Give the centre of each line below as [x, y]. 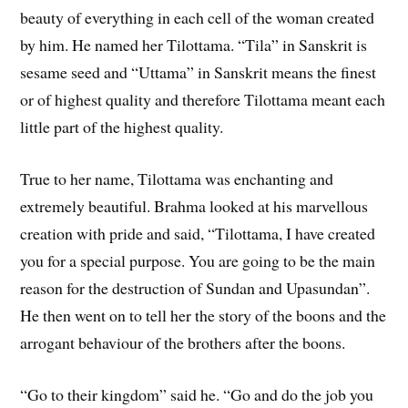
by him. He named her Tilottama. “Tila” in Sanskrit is [194, 45]
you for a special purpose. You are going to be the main [198, 260]
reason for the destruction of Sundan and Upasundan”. [195, 287]
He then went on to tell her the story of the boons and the [204, 315]
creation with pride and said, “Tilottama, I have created [198, 233]
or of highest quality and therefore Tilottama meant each [203, 100]
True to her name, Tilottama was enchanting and [177, 178]
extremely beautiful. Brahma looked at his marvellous [194, 205]
